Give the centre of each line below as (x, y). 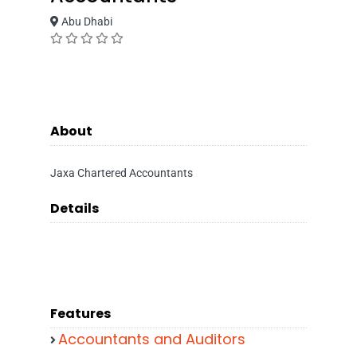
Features (80, 314)
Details (75, 208)
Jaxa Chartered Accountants (122, 173)
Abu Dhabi (86, 22)
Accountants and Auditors (152, 339)
